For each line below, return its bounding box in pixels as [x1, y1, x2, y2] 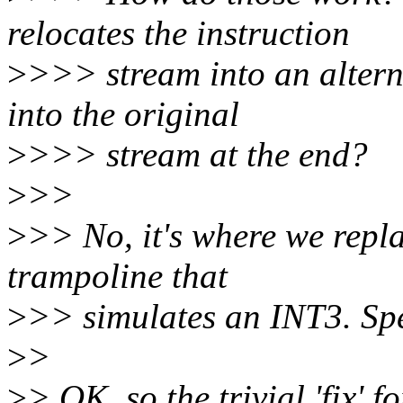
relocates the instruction [7, 13, 350, 53]
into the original [7, 94, 239, 134]
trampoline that [7, 256, 228, 296]
